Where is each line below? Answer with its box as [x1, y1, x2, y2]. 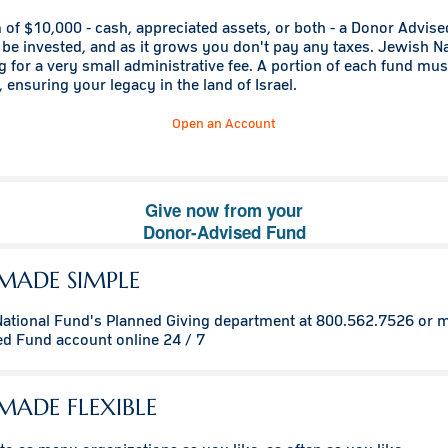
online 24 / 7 [112, 332, 205, 349]
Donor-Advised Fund [142, 220, 306, 245]
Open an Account [172, 117, 276, 132]
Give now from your [145, 198, 303, 223]
